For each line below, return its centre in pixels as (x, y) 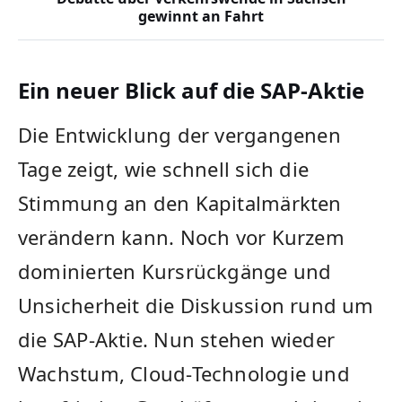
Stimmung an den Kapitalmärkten (180, 203)
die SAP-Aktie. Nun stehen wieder (177, 340)
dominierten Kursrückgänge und (175, 271)
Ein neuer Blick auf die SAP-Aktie (191, 91)
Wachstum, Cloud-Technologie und (184, 374)
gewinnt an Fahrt (201, 17)
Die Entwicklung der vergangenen (179, 135)
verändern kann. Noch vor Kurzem (181, 237)
